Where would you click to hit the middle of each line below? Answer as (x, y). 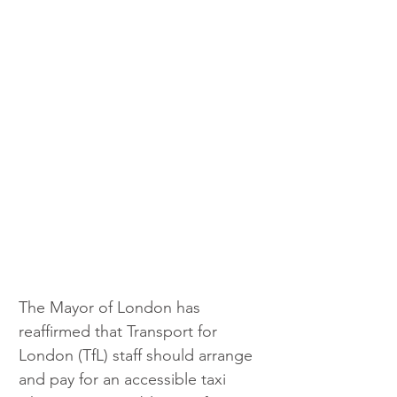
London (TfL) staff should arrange (138, 355)
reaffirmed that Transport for (120, 331)
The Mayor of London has (112, 307)
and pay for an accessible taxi (125, 379)
